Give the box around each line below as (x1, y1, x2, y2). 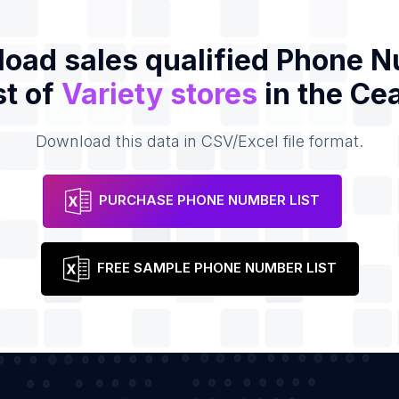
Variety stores (61, 77, 257, 111)
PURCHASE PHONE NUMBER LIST (99, 191, 320, 209)
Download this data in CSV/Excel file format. (35, 132, 363, 151)
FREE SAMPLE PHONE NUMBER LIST (96, 259, 337, 277)
